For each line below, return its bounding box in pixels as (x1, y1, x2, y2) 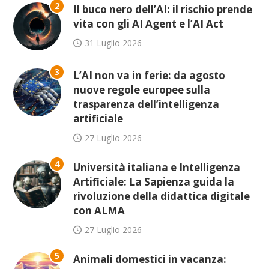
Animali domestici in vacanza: (73, 252, 227, 266)
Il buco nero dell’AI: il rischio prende (73, 2, 253, 16)
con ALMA (73, 203, 125, 217)
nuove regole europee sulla (73, 82, 211, 97)
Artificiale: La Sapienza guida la (73, 174, 235, 189)
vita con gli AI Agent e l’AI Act (73, 16, 224, 31)
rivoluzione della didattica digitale (73, 189, 250, 203)
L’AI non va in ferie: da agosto (73, 68, 226, 82)
